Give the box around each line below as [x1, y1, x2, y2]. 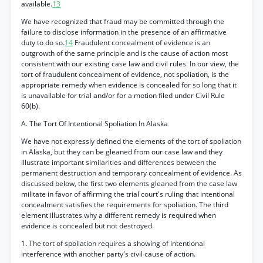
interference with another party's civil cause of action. [21, 249, 195, 259]
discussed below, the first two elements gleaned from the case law [21, 178, 237, 188]
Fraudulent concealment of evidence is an [73, 38, 210, 48]
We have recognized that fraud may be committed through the [21, 16, 224, 26]
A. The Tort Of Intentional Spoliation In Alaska [21, 119, 168, 129]
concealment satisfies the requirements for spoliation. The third [21, 200, 228, 210]
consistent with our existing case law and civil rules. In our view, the [21, 59, 239, 69]
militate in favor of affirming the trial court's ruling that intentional [21, 189, 235, 199]
